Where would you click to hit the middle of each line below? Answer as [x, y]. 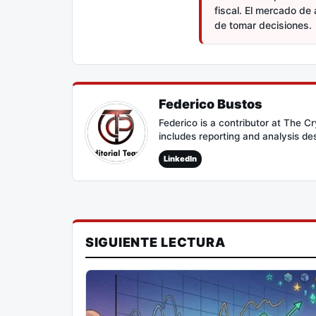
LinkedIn [180, 158]
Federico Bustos [211, 104]
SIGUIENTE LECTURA [156, 242]
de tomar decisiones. [263, 25]
